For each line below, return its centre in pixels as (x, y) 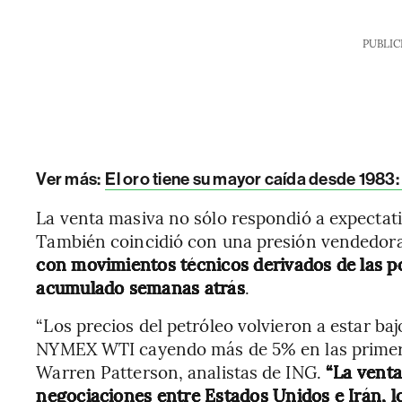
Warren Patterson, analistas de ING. (181, 371)
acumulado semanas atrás (140, 287)
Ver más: (70, 179)
